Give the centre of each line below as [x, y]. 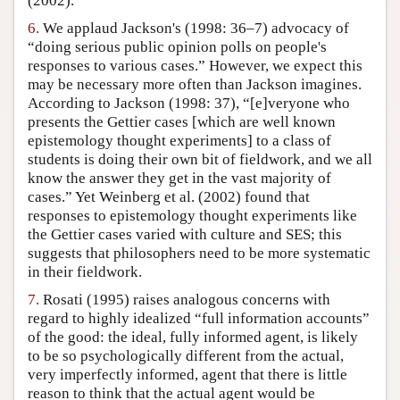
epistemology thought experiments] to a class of [179, 141]
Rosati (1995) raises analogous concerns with [185, 300]
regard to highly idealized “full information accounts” [199, 319]
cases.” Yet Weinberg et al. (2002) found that [169, 197]
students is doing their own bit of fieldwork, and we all [200, 160]
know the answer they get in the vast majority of [179, 179]
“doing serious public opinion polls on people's [177, 47]
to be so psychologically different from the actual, [186, 356]
